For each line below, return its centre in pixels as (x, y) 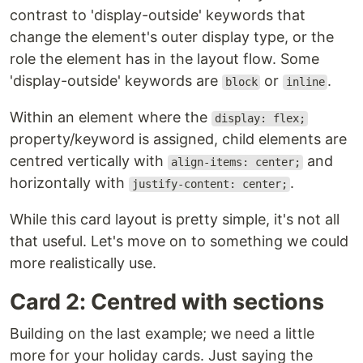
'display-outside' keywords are (116, 81)
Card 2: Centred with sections (167, 302)
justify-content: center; (209, 184)
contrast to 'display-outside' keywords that (158, 15)
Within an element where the (111, 117)
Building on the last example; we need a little (162, 334)
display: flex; (260, 119)
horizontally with (69, 183)
